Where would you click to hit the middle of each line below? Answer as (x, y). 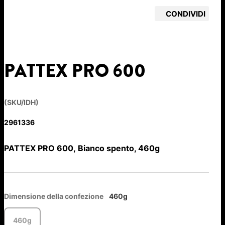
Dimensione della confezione (54, 196)
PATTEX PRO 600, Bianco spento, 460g (82, 148)
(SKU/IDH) (21, 102)
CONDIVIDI (186, 14)
